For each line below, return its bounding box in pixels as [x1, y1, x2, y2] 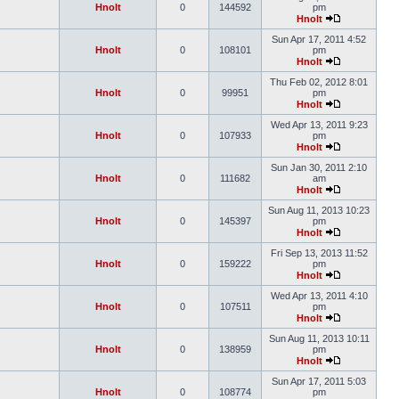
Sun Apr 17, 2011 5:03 [272, 376, 366, 387]
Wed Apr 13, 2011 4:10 [270, 290, 368, 301]
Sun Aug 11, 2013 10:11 [268, 333, 370, 344]
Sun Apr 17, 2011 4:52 [272, 34, 366, 45]
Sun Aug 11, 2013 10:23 [268, 205, 370, 216]
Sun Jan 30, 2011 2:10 [271, 162, 367, 173]
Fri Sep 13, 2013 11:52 [270, 248, 368, 258]
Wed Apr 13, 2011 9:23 [270, 119, 368, 130]
